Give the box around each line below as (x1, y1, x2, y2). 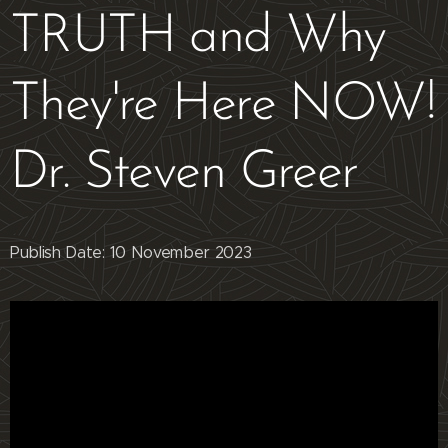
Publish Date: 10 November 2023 (10, 242, 252, 262)
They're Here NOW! (10, 78, 435, 132)
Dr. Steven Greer (10, 146, 358, 200)
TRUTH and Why (10, 10, 386, 64)
